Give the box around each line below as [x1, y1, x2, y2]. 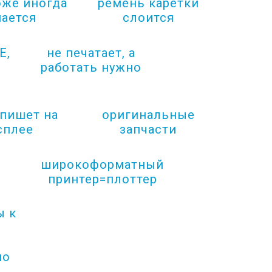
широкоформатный [41, 157, 164, 172]
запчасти [120, 122, 177, 137]
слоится [122, 10, 174, 25]
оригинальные [101, 107, 195, 122]
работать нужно [41, 60, 141, 75]
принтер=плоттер [47, 172, 157, 186]
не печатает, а [47, 46, 135, 60]
